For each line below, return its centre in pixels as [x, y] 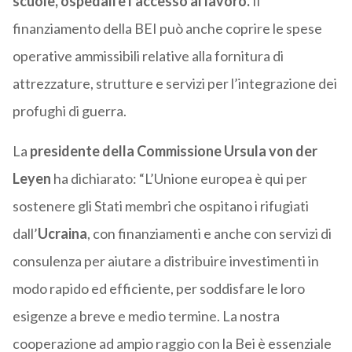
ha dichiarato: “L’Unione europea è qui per [179, 179]
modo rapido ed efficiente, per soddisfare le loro [158, 289]
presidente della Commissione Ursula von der [173, 151]
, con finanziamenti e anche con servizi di [209, 234]
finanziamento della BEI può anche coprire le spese [167, 29]
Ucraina [62, 234]
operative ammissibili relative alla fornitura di [148, 56]
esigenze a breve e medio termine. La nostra [146, 316]
